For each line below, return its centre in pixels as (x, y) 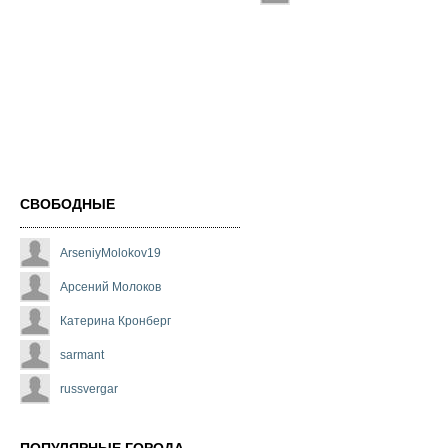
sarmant (82, 355)
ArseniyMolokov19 (110, 253)
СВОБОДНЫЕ (67, 204)
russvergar (89, 389)
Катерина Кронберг (115, 321)
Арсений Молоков (110, 287)
